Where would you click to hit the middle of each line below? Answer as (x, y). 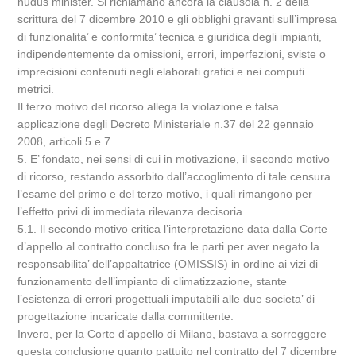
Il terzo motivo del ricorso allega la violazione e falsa (149, 106)
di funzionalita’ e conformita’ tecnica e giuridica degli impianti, (170, 37)
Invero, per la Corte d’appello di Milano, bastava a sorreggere (172, 334)
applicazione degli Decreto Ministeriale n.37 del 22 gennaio (166, 124)
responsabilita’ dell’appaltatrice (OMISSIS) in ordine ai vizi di (168, 264)
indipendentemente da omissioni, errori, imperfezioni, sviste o (172, 54)
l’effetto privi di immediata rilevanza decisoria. (132, 211)
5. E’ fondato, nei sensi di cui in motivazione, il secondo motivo (174, 159)
